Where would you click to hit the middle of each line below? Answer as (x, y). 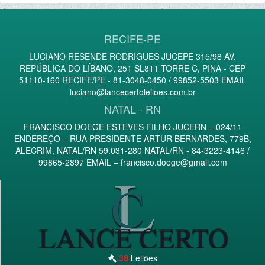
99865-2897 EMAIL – (79, 162)
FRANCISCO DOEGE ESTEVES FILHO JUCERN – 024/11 (132, 127)
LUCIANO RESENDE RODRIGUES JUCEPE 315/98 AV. (132, 56)
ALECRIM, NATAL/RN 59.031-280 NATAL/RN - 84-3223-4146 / (132, 151)
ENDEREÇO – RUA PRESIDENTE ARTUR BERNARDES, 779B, (132, 139)
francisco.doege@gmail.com (174, 162)
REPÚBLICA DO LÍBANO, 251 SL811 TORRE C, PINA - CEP (132, 68)
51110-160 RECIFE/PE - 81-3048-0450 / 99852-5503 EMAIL (132, 80)
